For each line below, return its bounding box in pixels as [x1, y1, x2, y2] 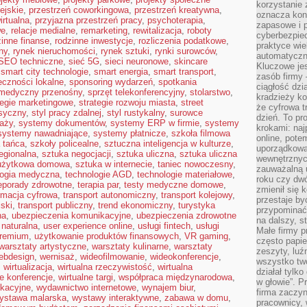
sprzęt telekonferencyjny [88, 87, 184, 97]
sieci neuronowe [105, 56, 169, 66]
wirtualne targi [58, 272, 113, 282]
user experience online [43, 221, 132, 231]
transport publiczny [18, 200, 93, 210]
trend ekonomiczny [98, 200, 173, 210]
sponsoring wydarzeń [69, 77, 153, 87]
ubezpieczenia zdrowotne [136, 210, 236, 221]
